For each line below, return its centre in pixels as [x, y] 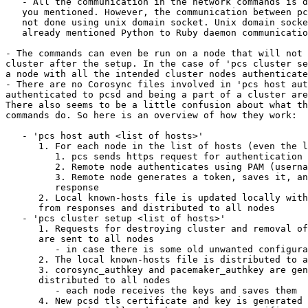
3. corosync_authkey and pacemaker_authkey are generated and [22, 270]
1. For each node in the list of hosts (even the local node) [22, 146]
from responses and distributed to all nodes [22, 208]
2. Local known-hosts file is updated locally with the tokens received [22, 198]
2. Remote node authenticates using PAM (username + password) [30, 167]
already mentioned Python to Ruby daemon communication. [14, 33]
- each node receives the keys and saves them [30, 291]
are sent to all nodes [22, 239]
